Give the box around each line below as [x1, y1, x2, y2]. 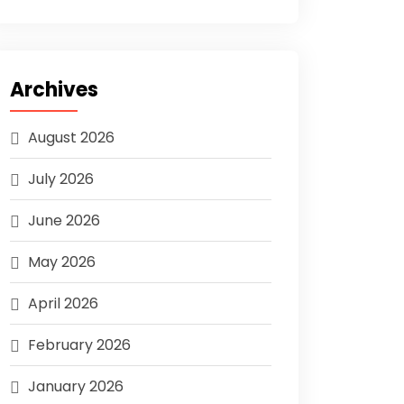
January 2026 [28, 376, 124, 397]
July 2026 [28, 169, 94, 189]
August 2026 [28, 127, 115, 148]
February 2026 [28, 335, 131, 355]
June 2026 [28, 210, 100, 231]
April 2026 [28, 293, 98, 314]
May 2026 [28, 252, 96, 272]
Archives [10, 76, 98, 104]
